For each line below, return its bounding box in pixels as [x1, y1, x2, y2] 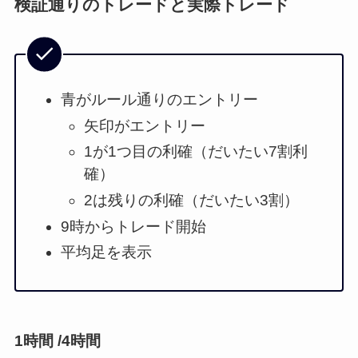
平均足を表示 [61, 244, 153, 261]
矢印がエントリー [83, 117, 205, 134]
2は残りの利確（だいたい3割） [83, 192, 299, 209]
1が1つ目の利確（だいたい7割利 [83, 143, 308, 161]
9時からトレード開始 [61, 217, 207, 235]
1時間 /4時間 [14, 332, 101, 350]
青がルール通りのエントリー [61, 90, 259, 108]
